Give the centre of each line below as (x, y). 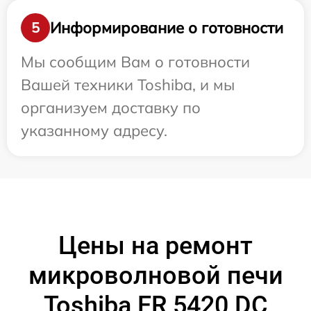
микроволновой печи (155, 276)
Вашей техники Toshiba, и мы (128, 85)
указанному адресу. (94, 131)
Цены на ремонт (155, 246)
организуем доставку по (111, 108)
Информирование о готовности (167, 27)
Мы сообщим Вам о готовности (135, 62)
